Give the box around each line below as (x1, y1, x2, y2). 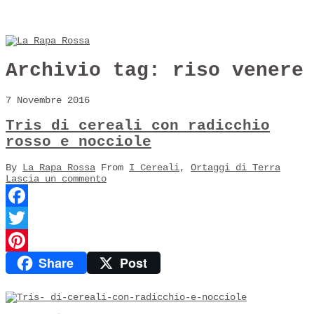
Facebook (6, 212, 50, 224)
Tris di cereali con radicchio (6, 117, 270, 134)
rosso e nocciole (6, 133, 151, 150)
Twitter (6, 235, 45, 247)
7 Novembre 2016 (6, 94, 90, 106)
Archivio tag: (6, 59, 172, 81)
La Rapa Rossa (22, 162, 95, 174)
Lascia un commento (6, 173, 107, 185)
